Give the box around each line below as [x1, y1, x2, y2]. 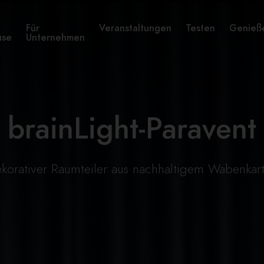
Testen [186, 22, 215, 35]
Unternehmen [26, 31, 85, 44]
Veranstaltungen [99, 22, 171, 35]
